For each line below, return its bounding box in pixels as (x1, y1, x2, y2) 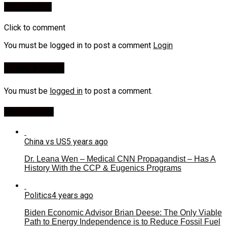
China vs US (24, 136, 66, 146)
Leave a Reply (4, 62, 64, 74)
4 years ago (52, 190, 93, 200)
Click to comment (4, 22, 65, 32)
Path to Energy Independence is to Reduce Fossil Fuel (24, 217, 220, 226)
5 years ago (66, 136, 108, 146)
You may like (4, 2, 52, 12)
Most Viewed (4, 106, 54, 117)
